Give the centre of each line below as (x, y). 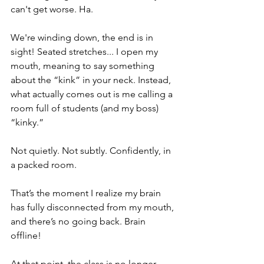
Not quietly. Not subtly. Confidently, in (92, 151)
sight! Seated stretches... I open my (85, 52)
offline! (27, 236)
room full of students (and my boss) (86, 108)
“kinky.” (28, 123)
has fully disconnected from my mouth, (93, 207)
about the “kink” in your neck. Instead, (92, 80)
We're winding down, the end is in (83, 38)
